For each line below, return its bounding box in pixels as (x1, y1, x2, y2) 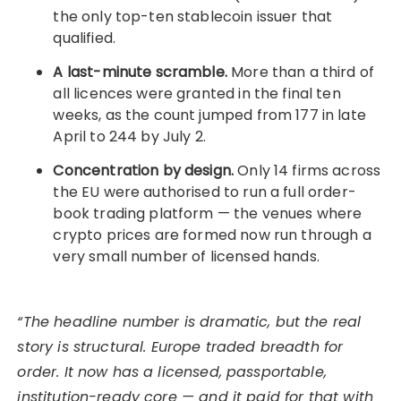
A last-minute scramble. (53, 62, 232, 82)
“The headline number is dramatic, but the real (17, 311, 362, 332)
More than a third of (231, 62, 375, 82)
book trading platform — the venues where (53, 203, 363, 224)
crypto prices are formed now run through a (53, 225, 371, 245)
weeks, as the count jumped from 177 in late (53, 105, 366, 125)
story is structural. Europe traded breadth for (17, 337, 344, 357)
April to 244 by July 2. (53, 126, 206, 147)
